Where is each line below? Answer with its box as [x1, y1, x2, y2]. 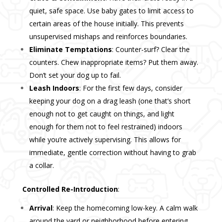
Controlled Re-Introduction [22, 184, 118, 194]
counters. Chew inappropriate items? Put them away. [29, 57, 198, 67]
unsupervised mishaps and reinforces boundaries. [29, 32, 187, 42]
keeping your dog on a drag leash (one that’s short [29, 96, 191, 106]
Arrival [29, 203, 53, 213]
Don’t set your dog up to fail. [29, 70, 121, 80]
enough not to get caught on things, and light [29, 109, 174, 119]
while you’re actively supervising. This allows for [29, 135, 181, 145]
